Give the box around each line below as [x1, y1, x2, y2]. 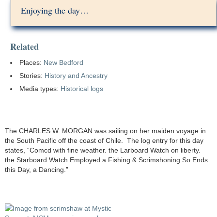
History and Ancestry [45, 72, 108, 79]
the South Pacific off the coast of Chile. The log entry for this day [5, 137, 203, 144]
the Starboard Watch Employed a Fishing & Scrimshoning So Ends [5, 156, 208, 164]
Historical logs [61, 85, 104, 93]
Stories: [19, 72, 45, 79]
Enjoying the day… [21, 4, 89, 16]
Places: [19, 59, 44, 66]
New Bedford [44, 59, 84, 66]
